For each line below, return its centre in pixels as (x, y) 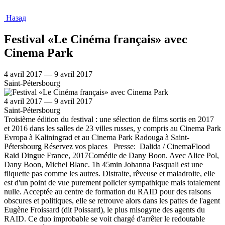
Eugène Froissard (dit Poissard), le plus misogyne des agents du (104, 209)
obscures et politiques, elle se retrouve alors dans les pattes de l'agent (112, 200)
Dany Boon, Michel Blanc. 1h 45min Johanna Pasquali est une (103, 164)
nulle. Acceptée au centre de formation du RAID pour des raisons (107, 191)
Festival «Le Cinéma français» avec (96, 39)
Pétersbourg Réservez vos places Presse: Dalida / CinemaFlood (109, 146)
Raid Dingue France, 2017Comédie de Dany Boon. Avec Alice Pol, (111, 155)
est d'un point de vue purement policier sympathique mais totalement (112, 182)
